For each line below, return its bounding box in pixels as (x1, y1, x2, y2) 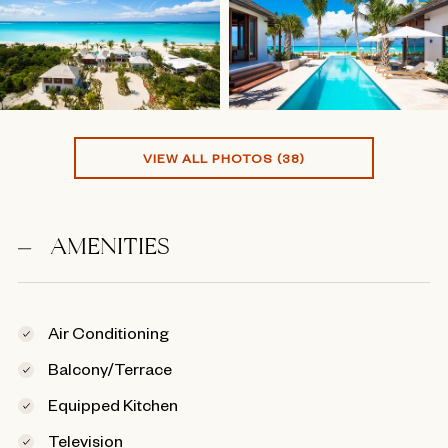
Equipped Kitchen (47, 394, 178, 415)
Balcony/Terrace (47, 358, 172, 379)
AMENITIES (50, 237, 170, 261)
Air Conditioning (47, 322, 169, 343)
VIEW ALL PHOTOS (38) (143, 150, 305, 167)
